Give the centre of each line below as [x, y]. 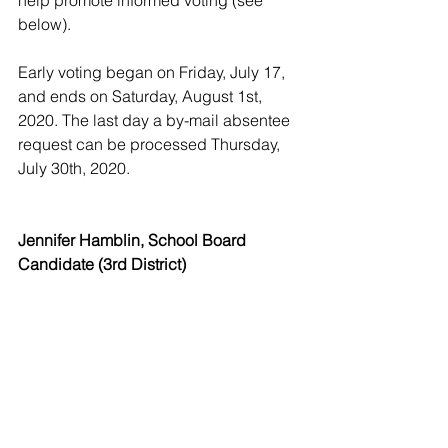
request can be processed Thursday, [151, 144]
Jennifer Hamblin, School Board [134, 240]
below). [44, 24]
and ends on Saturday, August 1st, [142, 96]
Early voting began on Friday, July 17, [153, 72]
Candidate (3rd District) [102, 264]
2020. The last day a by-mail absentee [156, 120]
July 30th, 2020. [74, 168]
